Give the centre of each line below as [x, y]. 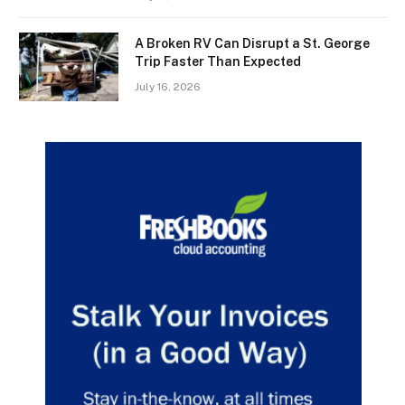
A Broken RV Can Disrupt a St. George [252, 43]
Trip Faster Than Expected [218, 61]
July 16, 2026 [168, 86]
